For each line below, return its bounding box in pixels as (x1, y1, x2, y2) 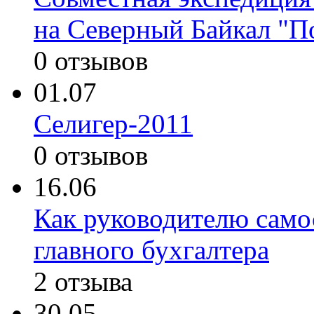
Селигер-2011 (34, 109, 193, 139)
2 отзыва (34, 266, 132, 297)
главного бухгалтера (34, 235, 269, 266)
